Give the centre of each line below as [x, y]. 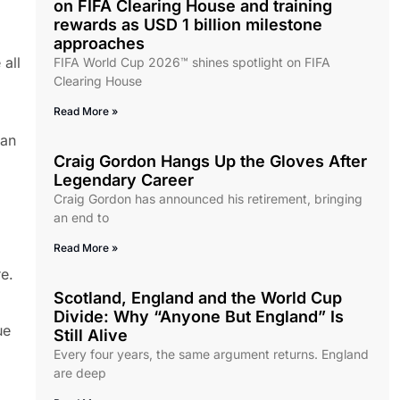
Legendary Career [124, 180]
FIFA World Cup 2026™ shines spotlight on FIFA [192, 62]
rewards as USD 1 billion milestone [188, 25]
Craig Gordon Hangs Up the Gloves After [210, 162]
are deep [80, 373]
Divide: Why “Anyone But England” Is [199, 317]
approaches [101, 44]
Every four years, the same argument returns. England [211, 354]
